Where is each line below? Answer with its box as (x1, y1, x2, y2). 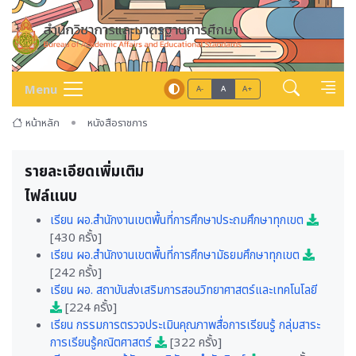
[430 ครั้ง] (50, 229, 102, 247)
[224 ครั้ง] (62, 299, 117, 317)
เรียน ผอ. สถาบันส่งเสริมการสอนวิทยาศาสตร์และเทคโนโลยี (50, 281, 317, 300)
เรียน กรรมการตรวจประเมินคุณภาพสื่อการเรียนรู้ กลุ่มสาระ (50, 316, 320, 335)
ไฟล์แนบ (25, 185, 77, 207)
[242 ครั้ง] (50, 264, 102, 282)
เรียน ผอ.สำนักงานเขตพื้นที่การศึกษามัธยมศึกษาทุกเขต (50, 246, 303, 265)
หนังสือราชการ (87, 115, 147, 131)
